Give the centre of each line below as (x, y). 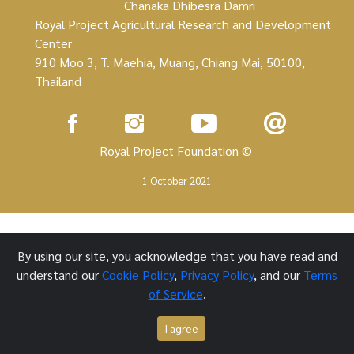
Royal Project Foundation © (177, 151)
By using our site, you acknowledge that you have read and (177, 256)
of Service (175, 294)
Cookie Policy (138, 275)
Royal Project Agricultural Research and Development (183, 24)
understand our (59, 275)
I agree (181, 328)
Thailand (58, 81)
